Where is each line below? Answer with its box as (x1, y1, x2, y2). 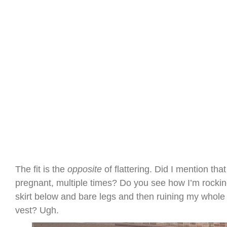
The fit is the (15, 164, 67, 174)
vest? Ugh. (15, 205, 59, 215)
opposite (67, 164, 102, 174)
